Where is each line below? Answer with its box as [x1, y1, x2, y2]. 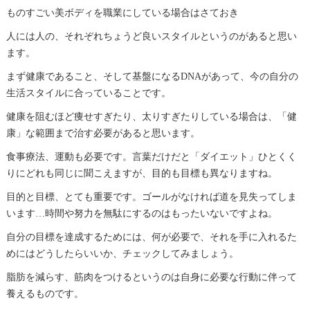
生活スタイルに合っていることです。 [6, 87, 171, 98]
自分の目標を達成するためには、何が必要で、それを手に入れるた [6, 231, 297, 242]
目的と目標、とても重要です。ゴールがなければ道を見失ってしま [6, 191, 297, 202]
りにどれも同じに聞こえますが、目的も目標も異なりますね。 [6, 167, 277, 179]
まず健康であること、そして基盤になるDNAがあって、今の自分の [6, 71, 298, 82]
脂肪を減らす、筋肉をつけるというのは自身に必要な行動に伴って [6, 271, 297, 282]
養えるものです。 [6, 288, 84, 299]
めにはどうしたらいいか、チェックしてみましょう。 [6, 248, 239, 259]
